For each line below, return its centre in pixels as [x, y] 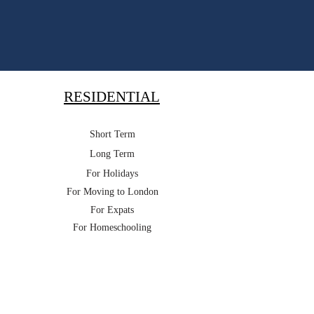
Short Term [112, 134]
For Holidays [112, 173]
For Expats [112, 210]
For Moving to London [112, 192]
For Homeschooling [112, 227]
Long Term [112, 154]
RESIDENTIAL [112, 97]
